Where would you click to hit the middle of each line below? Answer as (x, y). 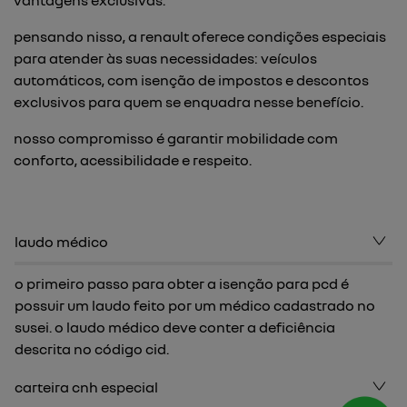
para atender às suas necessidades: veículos (165, 58)
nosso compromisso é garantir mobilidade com (176, 138)
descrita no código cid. (92, 349)
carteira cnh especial (86, 387)
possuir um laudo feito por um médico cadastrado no (195, 305)
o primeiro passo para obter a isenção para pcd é (182, 283)
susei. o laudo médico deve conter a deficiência (175, 327)
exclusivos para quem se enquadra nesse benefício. (189, 102)
